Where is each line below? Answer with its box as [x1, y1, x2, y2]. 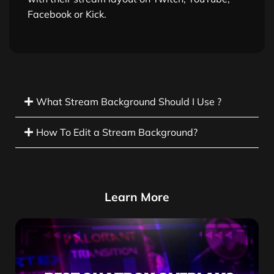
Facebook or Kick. [28, 7, 106, 20]
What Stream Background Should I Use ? [36, 95, 222, 108]
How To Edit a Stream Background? [36, 125, 198, 138]
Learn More [105, 189, 169, 204]
